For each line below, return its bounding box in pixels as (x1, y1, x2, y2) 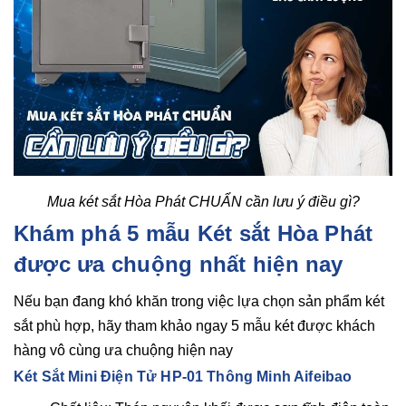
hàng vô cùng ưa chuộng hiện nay (14, 342, 233, 358)
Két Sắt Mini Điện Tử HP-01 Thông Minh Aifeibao (14, 368, 353, 384)
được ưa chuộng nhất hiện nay (14, 251, 343, 276)
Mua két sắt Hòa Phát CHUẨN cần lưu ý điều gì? (46, 193, 360, 209)
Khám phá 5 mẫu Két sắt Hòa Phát (14, 220, 373, 246)
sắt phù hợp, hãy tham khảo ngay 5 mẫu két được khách (14, 317, 375, 333)
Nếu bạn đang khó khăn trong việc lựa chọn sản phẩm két (14, 293, 384, 309)
